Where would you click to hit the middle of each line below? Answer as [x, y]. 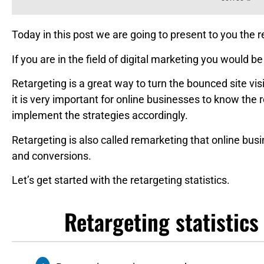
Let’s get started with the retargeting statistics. [121, 180]
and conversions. [52, 156]
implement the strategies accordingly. [100, 115]
